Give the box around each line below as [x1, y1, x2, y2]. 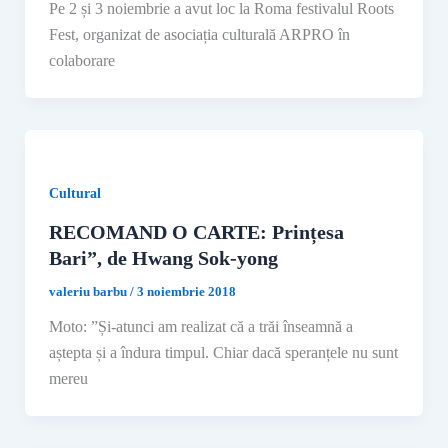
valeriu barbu [48, 283, 130, 299]
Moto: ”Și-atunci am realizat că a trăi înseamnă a [48, 317, 353, 335]
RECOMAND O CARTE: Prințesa [48, 220, 344, 243]
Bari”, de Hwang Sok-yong [48, 246, 278, 269]
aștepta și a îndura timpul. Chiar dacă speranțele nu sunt [48, 343, 398, 361]
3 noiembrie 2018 [136, 283, 236, 299]
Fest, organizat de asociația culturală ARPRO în [48, 26, 350, 44]
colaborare [48, 52, 115, 70]
